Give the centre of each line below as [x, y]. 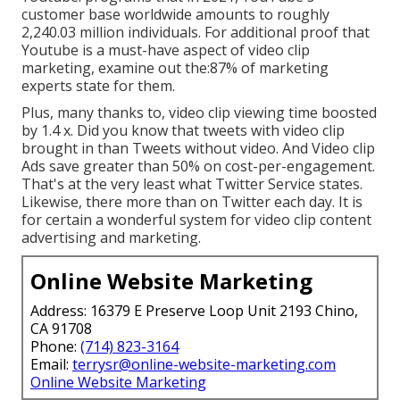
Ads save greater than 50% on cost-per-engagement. [198, 167]
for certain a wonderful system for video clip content [196, 220]
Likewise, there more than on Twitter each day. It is [192, 202]
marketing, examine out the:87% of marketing [175, 68]
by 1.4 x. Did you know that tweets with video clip [183, 131]
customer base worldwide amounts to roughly [175, 15]
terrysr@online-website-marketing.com [204, 365]
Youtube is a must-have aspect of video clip [166, 50]
